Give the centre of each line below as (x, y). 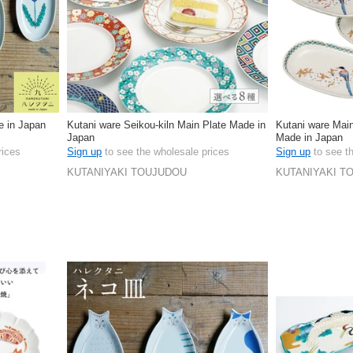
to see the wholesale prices (166, 151)
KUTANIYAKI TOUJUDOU (127, 173)
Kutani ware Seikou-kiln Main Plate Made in (167, 125)
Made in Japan (310, 137)
